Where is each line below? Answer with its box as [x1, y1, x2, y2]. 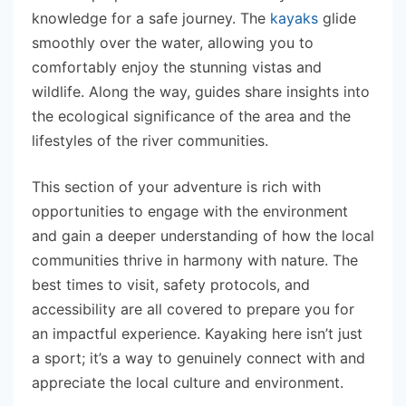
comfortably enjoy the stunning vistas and [32, 57, 322, 76]
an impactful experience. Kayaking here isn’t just [32, 324, 362, 343]
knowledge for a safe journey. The [32, 8, 270, 27]
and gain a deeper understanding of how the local [32, 226, 374, 245]
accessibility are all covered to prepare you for [32, 299, 354, 318]
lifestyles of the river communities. [32, 130, 268, 150]
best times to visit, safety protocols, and [32, 275, 310, 294]
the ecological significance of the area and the [32, 106, 351, 125]
